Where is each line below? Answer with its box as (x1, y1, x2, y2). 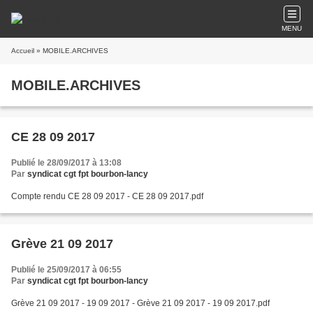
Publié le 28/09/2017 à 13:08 (11, 158, 122, 168)
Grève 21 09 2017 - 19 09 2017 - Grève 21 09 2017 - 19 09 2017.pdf (11, 298, 270, 308)
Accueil (11, 47, 34, 54)
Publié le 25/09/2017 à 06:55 (11, 265, 122, 275)
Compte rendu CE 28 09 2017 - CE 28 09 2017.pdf (11, 191, 203, 201)
